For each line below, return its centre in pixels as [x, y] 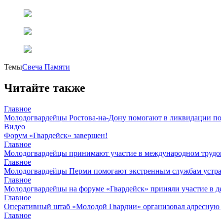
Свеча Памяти [46, 67]
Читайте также [45, 88]
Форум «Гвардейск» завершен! [56, 135]
